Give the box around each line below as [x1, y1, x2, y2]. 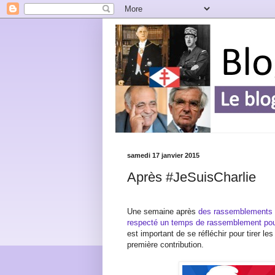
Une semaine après [127, 206, 198, 216]
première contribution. [127, 239, 204, 249]
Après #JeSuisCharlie [127, 169, 256, 185]
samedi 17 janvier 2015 [127, 152, 199, 159]
